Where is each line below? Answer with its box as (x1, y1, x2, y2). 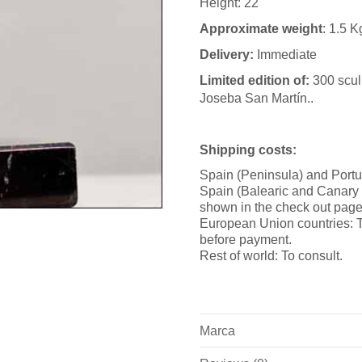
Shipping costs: (200, 143, 297, 157)
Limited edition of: (200, 74, 310, 87)
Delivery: (200, 48, 258, 61)
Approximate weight (200, 22, 323, 36)
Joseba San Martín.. (200, 91, 314, 105)
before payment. (200, 233, 293, 246)
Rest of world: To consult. (200, 249, 343, 263)
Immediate (257, 48, 318, 61)
